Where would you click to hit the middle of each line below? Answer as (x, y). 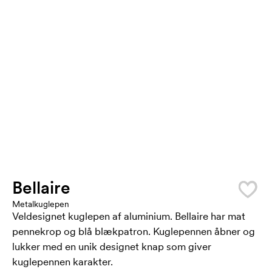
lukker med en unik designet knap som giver (112, 246)
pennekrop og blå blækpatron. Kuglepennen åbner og (134, 231)
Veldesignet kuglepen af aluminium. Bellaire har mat (129, 216)
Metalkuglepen (41, 204)
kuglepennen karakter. (63, 262)
